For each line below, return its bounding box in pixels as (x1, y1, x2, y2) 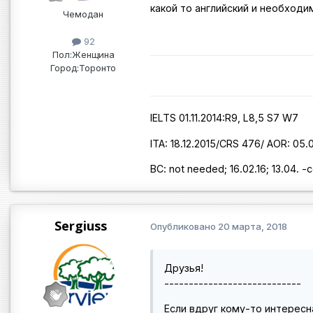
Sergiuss (54, 217, 107, 234)
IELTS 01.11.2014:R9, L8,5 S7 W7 (150, 112, 298, 124)
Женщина (71, 49, 115, 61)
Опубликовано (150, 221, 218, 233)
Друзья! (164, 261, 203, 274)
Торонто (79, 62, 116, 74)
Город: (50, 62, 79, 74)
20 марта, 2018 (218, 221, 287, 233)
